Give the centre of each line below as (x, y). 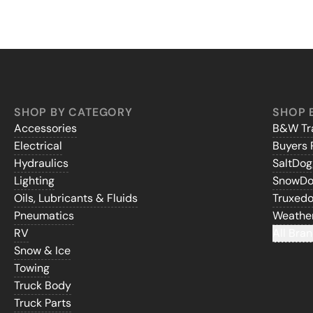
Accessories (45, 129)
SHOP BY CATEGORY (73, 112)
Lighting (34, 181)
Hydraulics (41, 163)
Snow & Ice (42, 251)
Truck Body (43, 286)
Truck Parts (43, 303)
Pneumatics (44, 216)
